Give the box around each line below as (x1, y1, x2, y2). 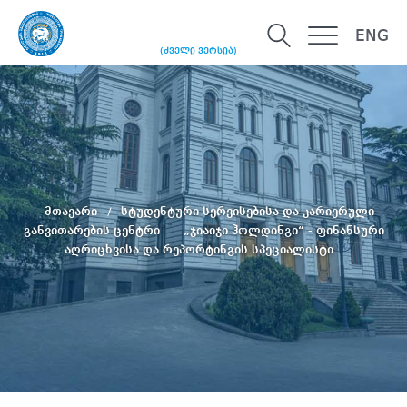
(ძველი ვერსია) (160, 46, 237, 56)
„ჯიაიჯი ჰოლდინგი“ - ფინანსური (183, 223, 384, 237)
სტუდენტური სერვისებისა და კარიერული (120, 204, 374, 218)
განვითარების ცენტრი (23, 223, 164, 237)
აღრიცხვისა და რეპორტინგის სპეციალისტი (65, 243, 333, 256)
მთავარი (44, 204, 101, 218)
